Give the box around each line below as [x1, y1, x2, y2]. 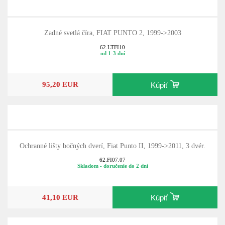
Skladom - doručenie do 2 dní [77, 163, 148, 169]
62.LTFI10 [100, 44, 125, 50]
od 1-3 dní [100, 50, 125, 56]
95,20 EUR [42, 80, 78, 89]
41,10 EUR [42, 192, 78, 201]
